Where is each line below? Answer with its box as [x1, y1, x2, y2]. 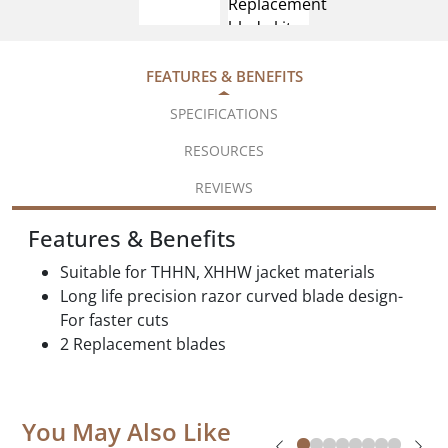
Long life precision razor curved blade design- [60, 284, 403, 307]
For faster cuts [60, 308, 169, 331]
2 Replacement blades [60, 332, 226, 355]
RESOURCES [184, 140, 264, 160]
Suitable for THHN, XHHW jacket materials [60, 260, 375, 283]
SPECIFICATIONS [170, 103, 278, 123]
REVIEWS [195, 177, 253, 197]
